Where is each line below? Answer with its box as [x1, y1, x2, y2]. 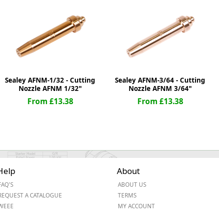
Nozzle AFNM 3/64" [129, 84, 192, 93]
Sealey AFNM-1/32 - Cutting [5, 76, 95, 85]
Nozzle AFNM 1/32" [19, 84, 82, 93]
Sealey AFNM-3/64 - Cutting [115, 76, 205, 85]
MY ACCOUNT [118, 202, 155, 210]
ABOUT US [118, 180, 146, 188]
